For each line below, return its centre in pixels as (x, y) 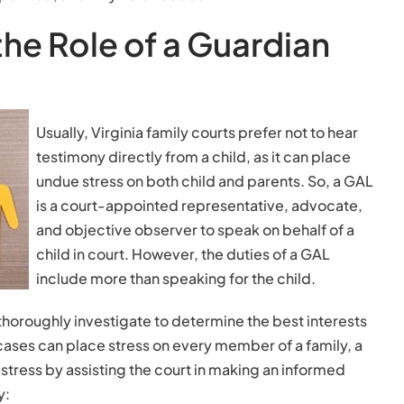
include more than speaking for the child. (176, 278)
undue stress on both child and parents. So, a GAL (205, 181)
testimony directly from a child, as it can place (193, 156)
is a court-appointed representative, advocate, (199, 205)
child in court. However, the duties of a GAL (183, 254)
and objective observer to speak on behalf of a (195, 230)
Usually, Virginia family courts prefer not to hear (197, 132)
